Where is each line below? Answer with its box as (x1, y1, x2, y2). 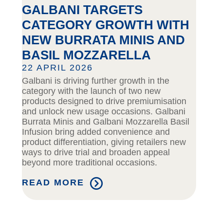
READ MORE (21, 178, 84, 188)
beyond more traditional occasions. (21, 158, 157, 168)
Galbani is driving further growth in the (21, 76, 169, 86)
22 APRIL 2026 (21, 63, 93, 73)
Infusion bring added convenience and (21, 127, 170, 137)
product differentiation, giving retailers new (21, 137, 186, 147)
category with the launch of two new (21, 86, 161, 96)
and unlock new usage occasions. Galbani (21, 107, 185, 117)
